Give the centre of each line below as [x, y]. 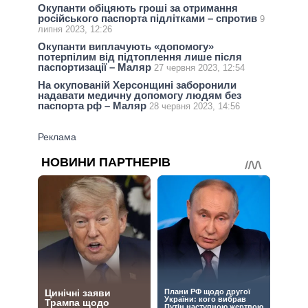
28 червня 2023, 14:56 [195, 107]
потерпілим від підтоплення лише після [140, 57]
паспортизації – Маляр [96, 67]
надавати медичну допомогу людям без [140, 96]
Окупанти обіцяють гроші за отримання [138, 8]
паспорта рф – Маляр [93, 106]
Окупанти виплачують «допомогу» [126, 46]
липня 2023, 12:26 [75, 29]
